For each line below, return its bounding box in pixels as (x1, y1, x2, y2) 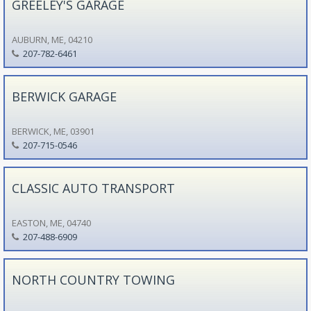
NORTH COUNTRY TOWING (11, 271, 175, 288)
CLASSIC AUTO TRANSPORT (11, 179, 175, 196)
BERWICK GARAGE (11, 87, 117, 105)
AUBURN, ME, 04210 (11, 33, 92, 46)
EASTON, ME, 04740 (11, 216, 91, 229)
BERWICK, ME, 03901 (11, 124, 94, 137)
